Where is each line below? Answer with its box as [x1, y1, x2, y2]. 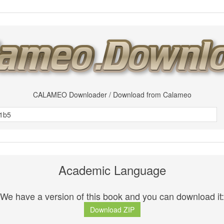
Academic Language [58, 161, 166, 178]
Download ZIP [89, 204, 134, 215]
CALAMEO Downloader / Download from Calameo [32, 89, 191, 99]
